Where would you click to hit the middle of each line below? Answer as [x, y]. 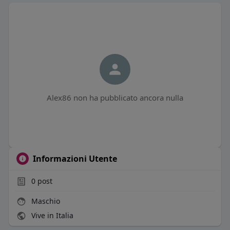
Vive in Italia [51, 216]
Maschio [44, 201]
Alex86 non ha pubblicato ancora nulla [115, 98]
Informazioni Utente [75, 159]
